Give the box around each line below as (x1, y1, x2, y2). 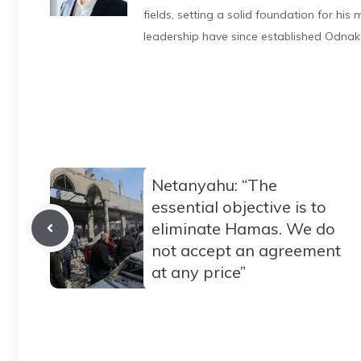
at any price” (151, 261, 246, 282)
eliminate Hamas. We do (151, 218, 335, 239)
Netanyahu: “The (151, 174, 277, 195)
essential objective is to (151, 196, 326, 217)
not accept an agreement (151, 239, 341, 260)
